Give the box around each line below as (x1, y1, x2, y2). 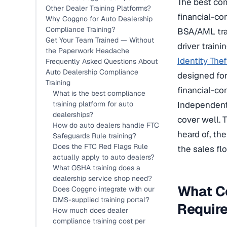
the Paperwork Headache (46, 46, 129, 55)
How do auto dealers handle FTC (53, 121, 159, 130)
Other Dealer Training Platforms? (46, 4, 151, 13)
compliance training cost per (53, 216, 145, 225)
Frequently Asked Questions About (46, 57, 158, 66)
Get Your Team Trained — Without (46, 35, 154, 45)
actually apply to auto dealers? (53, 153, 155, 162)
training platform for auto (53, 99, 133, 108)
